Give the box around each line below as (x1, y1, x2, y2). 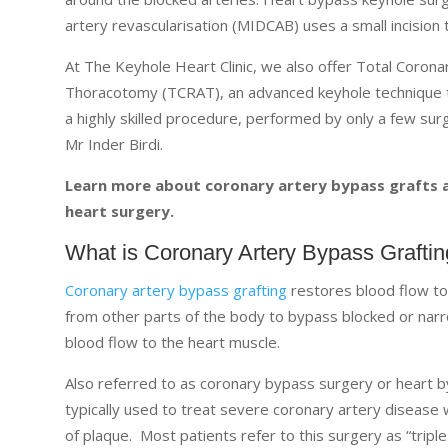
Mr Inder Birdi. (64, 133, 163, 154)
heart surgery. (64, 200, 174, 221)
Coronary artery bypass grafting (64, 279, 287, 300)
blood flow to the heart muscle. (64, 331, 280, 352)
